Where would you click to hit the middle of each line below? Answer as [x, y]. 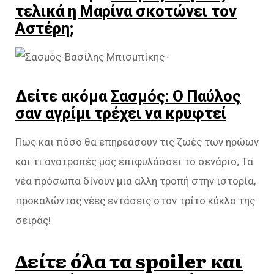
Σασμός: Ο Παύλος [176, 96]
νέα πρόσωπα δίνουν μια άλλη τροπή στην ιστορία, [135, 181]
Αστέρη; [44, 28]
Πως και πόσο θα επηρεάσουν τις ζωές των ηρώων [137, 142]
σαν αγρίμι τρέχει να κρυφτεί [121, 113]
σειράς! [33, 220]
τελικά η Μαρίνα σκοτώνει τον [126, 11]
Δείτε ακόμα [63, 96]
